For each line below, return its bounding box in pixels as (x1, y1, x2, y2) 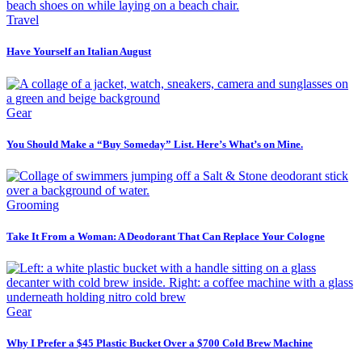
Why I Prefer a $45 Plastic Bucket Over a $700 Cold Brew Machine (6, 337, 313, 350)
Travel (6, 13, 39, 27)
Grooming (6, 197, 59, 212)
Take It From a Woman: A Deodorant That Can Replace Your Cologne (6, 230, 325, 243)
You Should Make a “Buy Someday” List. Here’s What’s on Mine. (6, 137, 303, 150)
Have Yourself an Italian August (6, 45, 151, 58)
